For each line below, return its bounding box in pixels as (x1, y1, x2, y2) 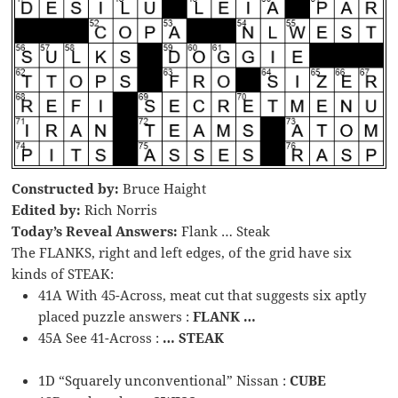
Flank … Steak (178, 221, 271, 240)
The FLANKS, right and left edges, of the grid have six (12, 243, 353, 261)
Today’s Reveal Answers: (12, 221, 179, 240)
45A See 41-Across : (38, 328, 163, 346)
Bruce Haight (119, 179, 207, 197)
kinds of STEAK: (12, 264, 115, 283)
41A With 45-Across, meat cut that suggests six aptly (38, 285, 367, 304)
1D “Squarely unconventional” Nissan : (38, 370, 291, 389)
